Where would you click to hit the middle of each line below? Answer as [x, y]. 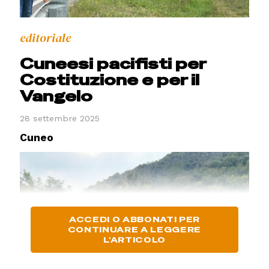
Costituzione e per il [110, 80]
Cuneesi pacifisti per [113, 64]
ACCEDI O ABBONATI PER [134, 220]
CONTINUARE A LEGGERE [134, 230]
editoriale [46, 38]
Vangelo [56, 96]
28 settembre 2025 [60, 118]
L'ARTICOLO [134, 240]
